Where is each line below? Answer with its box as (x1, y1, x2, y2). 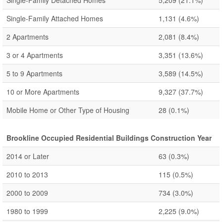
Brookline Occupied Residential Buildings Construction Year (6, 133, 212, 143)
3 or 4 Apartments (6, 50, 63, 60)
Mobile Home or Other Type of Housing (6, 105, 129, 115)
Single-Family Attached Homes (6, 13, 103, 23)
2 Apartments (6, 32, 49, 42)
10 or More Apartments (6, 87, 79, 97)
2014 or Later (6, 151, 49, 161)
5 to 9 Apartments (6, 68, 62, 78)
